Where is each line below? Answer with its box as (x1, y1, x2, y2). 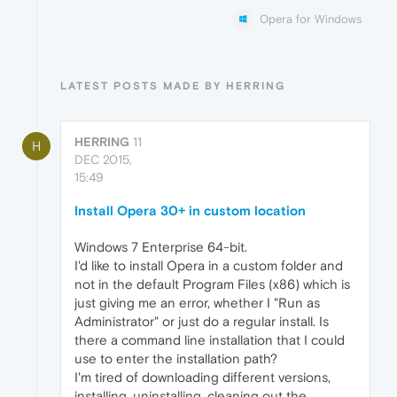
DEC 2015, (74, 152, 132, 167)
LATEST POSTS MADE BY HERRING (60, 80, 285, 93)
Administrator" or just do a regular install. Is (74, 314, 329, 330)
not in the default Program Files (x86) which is (74, 276, 350, 292)
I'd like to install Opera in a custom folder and (74, 258, 343, 274)
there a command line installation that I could (74, 332, 345, 348)
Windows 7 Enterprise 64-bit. (74, 239, 247, 255)
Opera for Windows (260, 12, 362, 27)
